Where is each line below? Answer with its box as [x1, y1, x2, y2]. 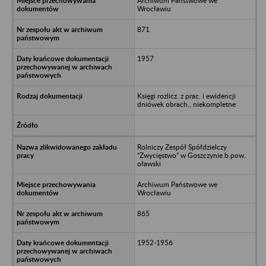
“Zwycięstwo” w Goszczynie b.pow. [137, 150, 246, 160]
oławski [137, 159, 161, 168]
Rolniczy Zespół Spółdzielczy [137, 142, 227, 151]
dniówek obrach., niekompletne [137, 99, 236, 109]
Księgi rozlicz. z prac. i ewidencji [137, 91, 236, 100]
